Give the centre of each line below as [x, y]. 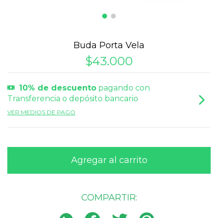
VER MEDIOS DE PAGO [41, 112]
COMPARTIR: [109, 198]
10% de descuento [58, 88]
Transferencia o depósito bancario [73, 99]
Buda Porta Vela [109, 45]
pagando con [123, 88]
